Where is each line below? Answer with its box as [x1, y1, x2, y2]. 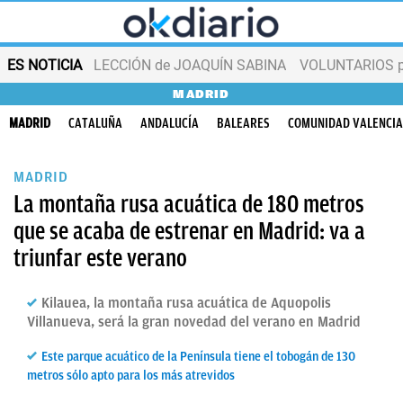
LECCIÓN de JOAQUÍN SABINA [94, 56, 286, 74]
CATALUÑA [68, 115, 122, 131]
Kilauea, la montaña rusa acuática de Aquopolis [41, 295, 331, 311]
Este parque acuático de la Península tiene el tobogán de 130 [41, 350, 355, 363]
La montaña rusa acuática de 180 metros [13, 191, 364, 218]
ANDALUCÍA [140, 115, 199, 131]
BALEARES [217, 115, 270, 131]
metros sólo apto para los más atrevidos [27, 369, 235, 382]
